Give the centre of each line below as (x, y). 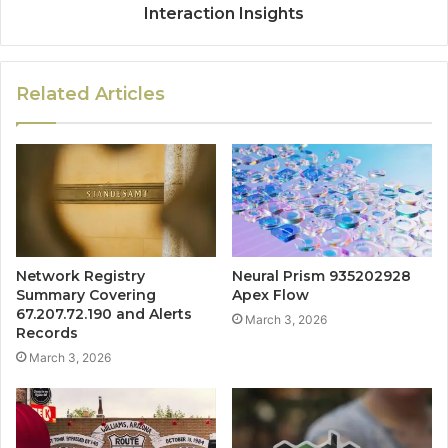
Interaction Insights (224, 14)
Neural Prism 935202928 (321, 276)
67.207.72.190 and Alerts (104, 314)
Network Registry (80, 276)
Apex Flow (270, 295)
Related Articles (90, 94)
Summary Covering (86, 295)
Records (47, 333)
